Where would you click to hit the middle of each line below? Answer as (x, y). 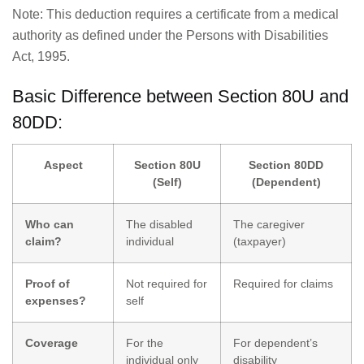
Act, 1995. (41, 57)
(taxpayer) (260, 242)
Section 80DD (286, 165)
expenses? (56, 301)
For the (145, 343)
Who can (50, 225)
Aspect (63, 165)
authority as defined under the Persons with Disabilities (170, 36)
